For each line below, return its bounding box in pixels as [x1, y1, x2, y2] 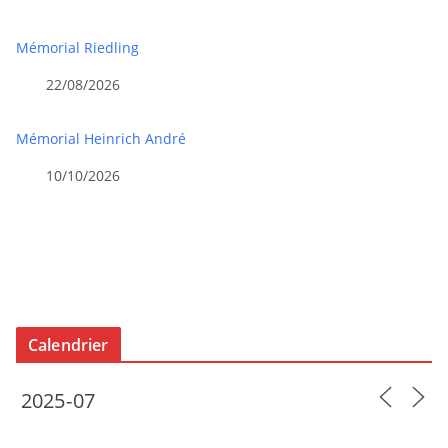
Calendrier [28, 333, 109, 356]
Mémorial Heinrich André [16, 128, 186, 148]
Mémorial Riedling [16, 37, 139, 57]
